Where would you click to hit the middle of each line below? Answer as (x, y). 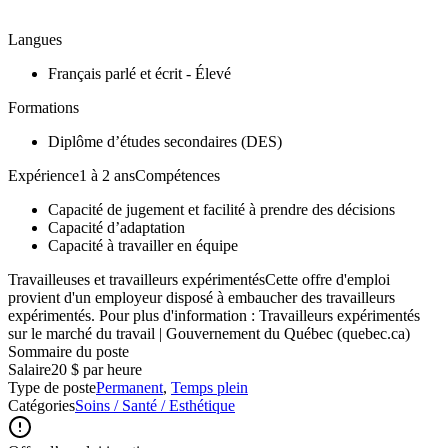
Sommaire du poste (68, 351)
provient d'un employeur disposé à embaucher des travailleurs (201, 297)
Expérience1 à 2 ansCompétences (114, 175)
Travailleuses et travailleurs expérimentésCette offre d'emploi (199, 279)
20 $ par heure (96, 369)
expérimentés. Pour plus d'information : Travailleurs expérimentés (214, 315)
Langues (35, 39)
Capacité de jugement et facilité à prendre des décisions (221, 209)
